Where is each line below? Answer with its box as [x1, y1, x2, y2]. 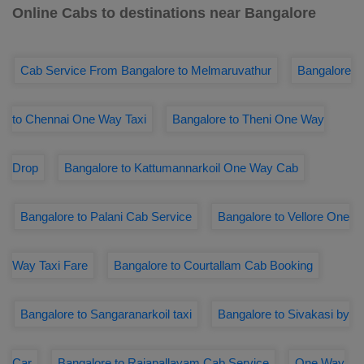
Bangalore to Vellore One [218, 210, 349, 223]
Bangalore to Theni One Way [172, 112, 324, 126]
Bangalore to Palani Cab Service [20, 210, 192, 223]
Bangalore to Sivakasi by [218, 307, 349, 321]
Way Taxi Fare [12, 258, 88, 272]
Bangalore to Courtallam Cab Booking [114, 258, 313, 272]
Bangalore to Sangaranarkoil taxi [20, 307, 192, 321]
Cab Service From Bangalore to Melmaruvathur [20, 63, 271, 77]
